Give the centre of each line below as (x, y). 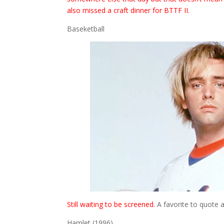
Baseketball (86, 29)
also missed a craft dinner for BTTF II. (128, 10)
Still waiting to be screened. (111, 204)
